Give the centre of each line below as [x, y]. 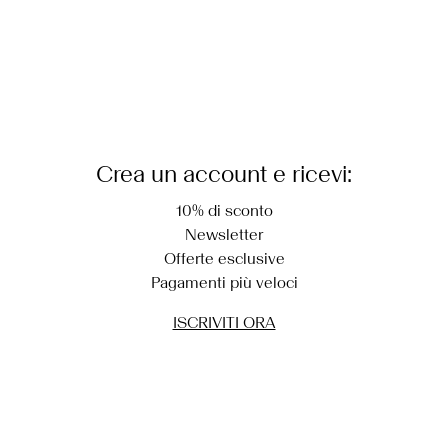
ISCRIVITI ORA [224, 322]
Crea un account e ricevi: [224, 173]
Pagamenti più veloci [224, 282]
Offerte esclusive [224, 258]
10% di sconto [224, 210]
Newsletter [224, 234]
